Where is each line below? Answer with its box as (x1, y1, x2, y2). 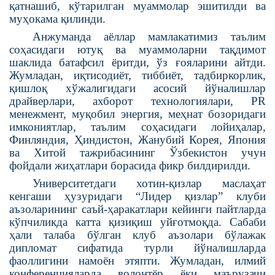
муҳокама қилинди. (9, 12, 106, 25)
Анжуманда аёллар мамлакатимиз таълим (32, 29, 266, 43)
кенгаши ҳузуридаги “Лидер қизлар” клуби (9, 189, 266, 203)
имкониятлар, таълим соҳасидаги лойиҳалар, (9, 120, 266, 133)
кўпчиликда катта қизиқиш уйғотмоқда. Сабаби (9, 215, 266, 228)
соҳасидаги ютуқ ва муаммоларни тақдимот (9, 42, 266, 56)
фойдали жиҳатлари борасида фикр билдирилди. (9, 158, 250, 172)
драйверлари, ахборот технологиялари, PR (9, 94, 266, 107)
